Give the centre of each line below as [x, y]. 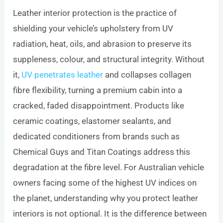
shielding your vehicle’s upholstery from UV [93, 28]
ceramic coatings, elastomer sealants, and [92, 121]
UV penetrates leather [62, 74]
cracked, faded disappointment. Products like [99, 105]
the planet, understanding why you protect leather [106, 198]
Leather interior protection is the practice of [95, 13]
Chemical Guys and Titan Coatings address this [102, 152]
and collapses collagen [147, 74]
